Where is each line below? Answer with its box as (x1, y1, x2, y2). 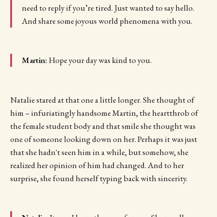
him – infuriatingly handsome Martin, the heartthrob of (10, 107, 198, 118)
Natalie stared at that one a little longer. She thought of (10, 94, 194, 105)
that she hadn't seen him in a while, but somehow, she (10, 146, 188, 157)
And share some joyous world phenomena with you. (21, 15, 192, 26)
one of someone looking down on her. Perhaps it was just (10, 133, 197, 144)
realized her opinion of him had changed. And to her (10, 159, 184, 170)
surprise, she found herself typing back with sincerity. (10, 172, 187, 184)
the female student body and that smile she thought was (10, 120, 196, 131)
